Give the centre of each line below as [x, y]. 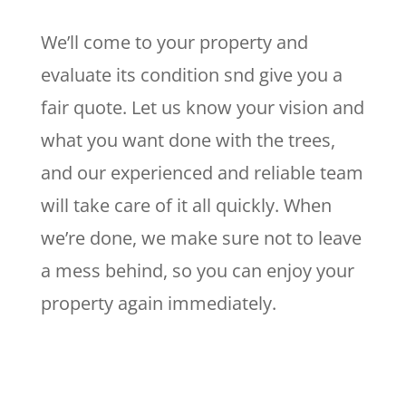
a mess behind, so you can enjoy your [197, 271]
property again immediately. [158, 303]
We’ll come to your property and [174, 42]
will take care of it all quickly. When [186, 205]
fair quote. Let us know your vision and [202, 107]
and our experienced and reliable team [202, 173]
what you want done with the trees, [188, 140]
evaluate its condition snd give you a [191, 75]
